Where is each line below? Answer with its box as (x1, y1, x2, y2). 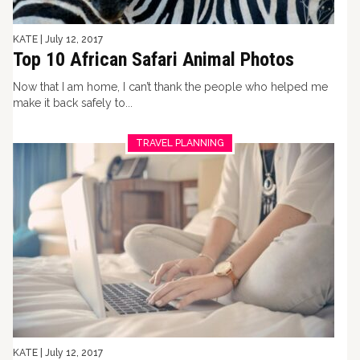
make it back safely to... (13, 96, 133, 109)
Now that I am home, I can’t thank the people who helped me (13, 80, 328, 93)
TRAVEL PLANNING (136, 137, 224, 149)
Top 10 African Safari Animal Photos (13, 48, 294, 71)
